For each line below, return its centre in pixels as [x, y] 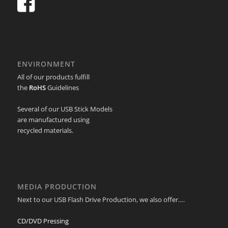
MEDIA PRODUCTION [57, 186]
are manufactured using [53, 119]
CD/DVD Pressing [43, 221]
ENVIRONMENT [46, 64]
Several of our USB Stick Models [65, 109]
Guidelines [62, 87]
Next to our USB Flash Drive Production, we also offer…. [101, 199]
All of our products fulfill [53, 77]
